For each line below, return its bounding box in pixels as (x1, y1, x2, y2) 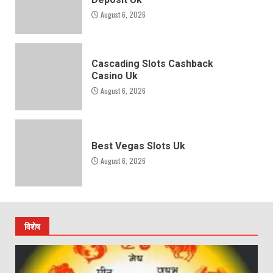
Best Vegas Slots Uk (91, 140, 185, 152)
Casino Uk (91, 69, 138, 82)
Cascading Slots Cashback (91, 57, 213, 69)
